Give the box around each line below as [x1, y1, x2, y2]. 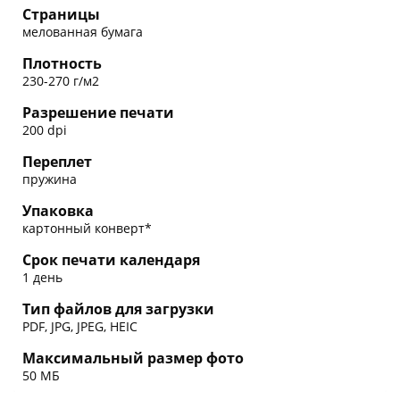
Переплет [22, 151, 92, 171]
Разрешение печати [22, 102, 174, 122]
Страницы [22, 4, 100, 24]
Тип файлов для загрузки [22, 298, 214, 319]
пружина [22, 170, 77, 187]
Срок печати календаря [22, 249, 200, 270]
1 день [22, 268, 62, 286]
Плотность [22, 53, 102, 73]
